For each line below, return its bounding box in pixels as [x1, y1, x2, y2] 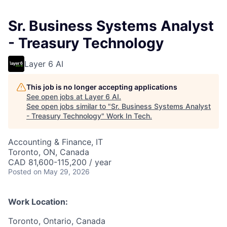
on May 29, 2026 [33, 167, 90, 176]
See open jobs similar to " [26, 102, 111, 111]
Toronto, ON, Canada [8, 147, 89, 158]
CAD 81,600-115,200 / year [8, 157, 111, 168]
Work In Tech [106, 111, 150, 121]
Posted [8, 167, 31, 176]
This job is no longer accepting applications [26, 83, 177, 92]
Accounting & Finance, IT [8, 137, 103, 147]
